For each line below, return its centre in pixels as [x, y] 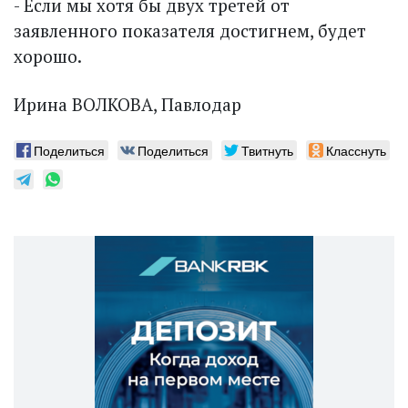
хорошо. [48, 56]
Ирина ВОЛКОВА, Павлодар [127, 105]
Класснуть [356, 151]
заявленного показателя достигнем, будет [190, 31]
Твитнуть [267, 151]
